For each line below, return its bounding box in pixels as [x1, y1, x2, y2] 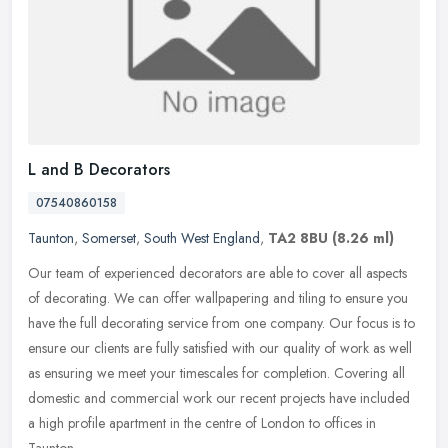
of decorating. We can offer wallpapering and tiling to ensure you [28, 288, 408, 309]
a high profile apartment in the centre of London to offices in [28, 413, 376, 434]
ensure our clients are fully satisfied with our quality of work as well [28, 338, 412, 359]
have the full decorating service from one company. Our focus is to [28, 313, 415, 334]
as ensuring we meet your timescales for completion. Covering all [28, 363, 405, 384]
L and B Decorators [28, 158, 170, 182]
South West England [144, 228, 260, 249]
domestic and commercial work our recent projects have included [28, 388, 410, 409]
